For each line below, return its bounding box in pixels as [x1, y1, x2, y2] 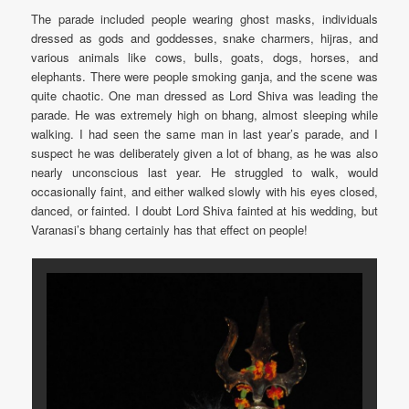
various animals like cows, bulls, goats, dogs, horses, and [31, 47, 378, 66]
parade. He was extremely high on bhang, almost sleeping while [31, 105, 378, 123]
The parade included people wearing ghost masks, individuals [31, 9, 378, 27]
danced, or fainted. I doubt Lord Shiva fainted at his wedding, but [31, 201, 378, 219]
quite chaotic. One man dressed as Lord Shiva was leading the [31, 86, 378, 104]
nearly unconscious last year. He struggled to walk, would [31, 163, 378, 181]
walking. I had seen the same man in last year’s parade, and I [31, 124, 378, 142]
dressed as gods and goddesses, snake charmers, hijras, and [31, 28, 378, 47]
